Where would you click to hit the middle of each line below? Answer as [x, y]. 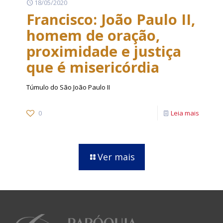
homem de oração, [93, 35]
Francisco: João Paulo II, [111, 19]
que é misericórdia [93, 67]
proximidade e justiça [104, 51]
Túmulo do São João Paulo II [68, 87]
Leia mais [185, 113]
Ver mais [116, 157]
